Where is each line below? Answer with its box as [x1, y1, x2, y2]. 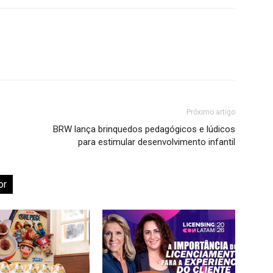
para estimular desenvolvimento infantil [78, 136, 235, 148]
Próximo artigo [186, 108, 235, 117]
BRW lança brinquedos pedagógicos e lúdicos [53, 124, 235, 135]
